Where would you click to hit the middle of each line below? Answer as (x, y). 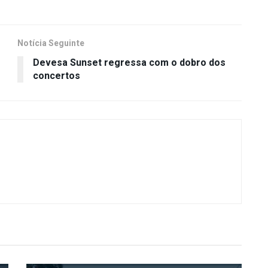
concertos (57, 76)
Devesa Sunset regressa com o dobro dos (129, 63)
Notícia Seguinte (51, 44)
